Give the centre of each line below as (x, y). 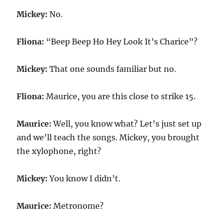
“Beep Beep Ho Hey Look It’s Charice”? (121, 42)
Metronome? (78, 206)
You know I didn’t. (84, 178)
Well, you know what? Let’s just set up (127, 124)
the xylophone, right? (59, 151)
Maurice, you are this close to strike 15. (120, 96)
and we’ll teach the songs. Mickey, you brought (108, 137)
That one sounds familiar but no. (112, 69)
